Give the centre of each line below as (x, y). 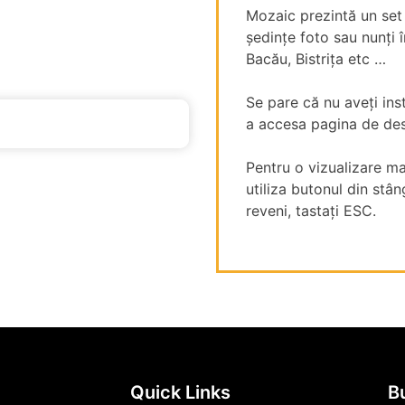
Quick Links (180, 392)
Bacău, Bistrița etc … (316, 59)
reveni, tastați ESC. (311, 211)
